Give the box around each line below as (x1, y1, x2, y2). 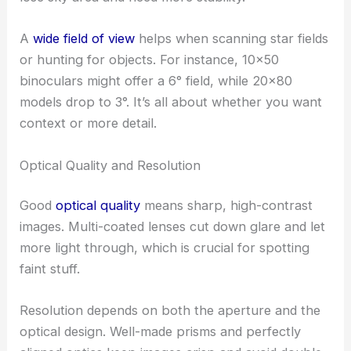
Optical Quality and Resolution (20, 157, 201, 173)
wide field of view (33, 31, 136, 47)
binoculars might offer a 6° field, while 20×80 (20, 73, 293, 89)
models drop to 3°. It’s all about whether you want (20, 94, 323, 110)
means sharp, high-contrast (140, 197, 313, 214)
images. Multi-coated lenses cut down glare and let (20, 219, 326, 235)
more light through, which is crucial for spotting (20, 240, 310, 256)
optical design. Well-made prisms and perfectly (20, 324, 302, 340)
